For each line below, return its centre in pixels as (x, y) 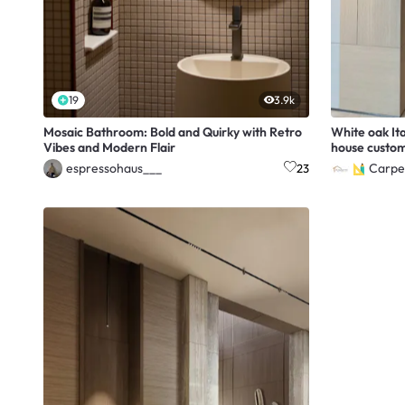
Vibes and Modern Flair (109, 148)
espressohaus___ (114, 169)
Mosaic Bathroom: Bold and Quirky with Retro (173, 132)
